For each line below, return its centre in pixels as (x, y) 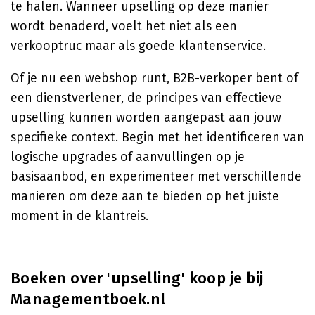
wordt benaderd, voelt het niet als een (124, 26)
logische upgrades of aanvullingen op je (128, 157)
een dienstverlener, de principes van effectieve (146, 98)
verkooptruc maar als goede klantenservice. (138, 46)
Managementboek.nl (88, 299)
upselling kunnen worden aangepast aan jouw (146, 117)
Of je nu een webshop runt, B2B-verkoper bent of (154, 78)
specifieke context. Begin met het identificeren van (157, 137)
